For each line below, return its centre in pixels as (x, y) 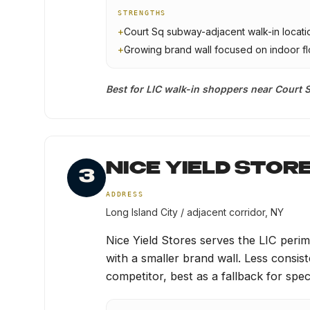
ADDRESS (125, 194)
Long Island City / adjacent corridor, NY (195, 212)
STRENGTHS (142, 13)
